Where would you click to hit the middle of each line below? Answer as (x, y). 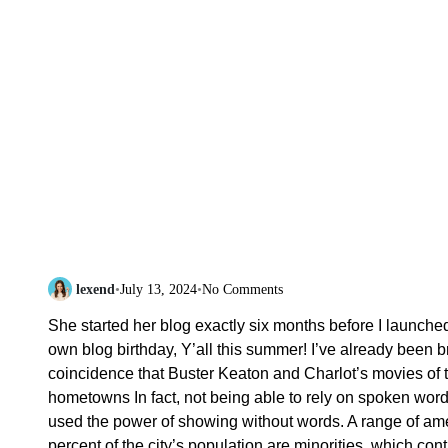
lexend (95, 289)
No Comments (242, 289)
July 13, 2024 (158, 289)
